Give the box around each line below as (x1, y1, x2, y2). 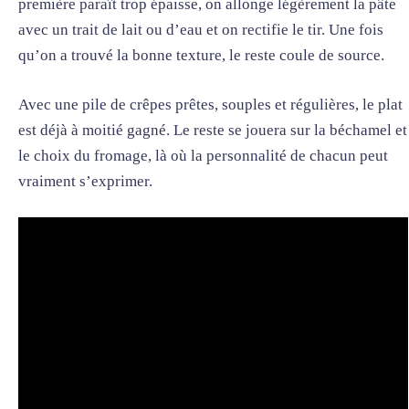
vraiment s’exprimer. (18, 172, 152, 190)
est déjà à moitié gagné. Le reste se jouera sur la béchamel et (18, 121, 407, 139)
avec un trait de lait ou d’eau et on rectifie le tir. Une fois (18, 21, 383, 39)
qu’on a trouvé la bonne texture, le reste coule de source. (18, 47, 384, 65)
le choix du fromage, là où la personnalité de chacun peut (18, 146, 388, 164)
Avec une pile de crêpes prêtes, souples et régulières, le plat (18, 95, 403, 113)
